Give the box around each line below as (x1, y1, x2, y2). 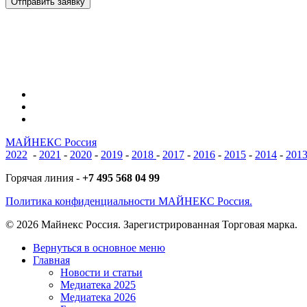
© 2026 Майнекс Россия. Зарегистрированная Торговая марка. (5, 219, 297, 231)
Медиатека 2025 (60, 279, 136, 291)
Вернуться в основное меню (33, 242, 165, 254)
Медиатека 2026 (60, 291, 136, 304)
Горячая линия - (5, 172, 82, 184)
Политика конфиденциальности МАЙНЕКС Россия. (5, 195, 252, 208)
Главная (33, 254, 70, 267)
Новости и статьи (60, 267, 143, 279)
